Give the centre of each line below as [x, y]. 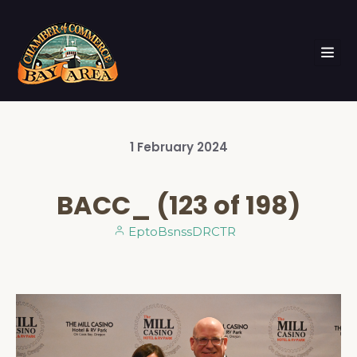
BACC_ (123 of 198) [178, 205]
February [167, 147]
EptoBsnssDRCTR [180, 231]
